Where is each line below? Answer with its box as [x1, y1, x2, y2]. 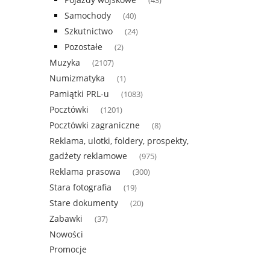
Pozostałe [64, 41, 102, 53]
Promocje [49, 243, 87, 256]
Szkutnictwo [64, 25, 113, 37]
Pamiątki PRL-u [49, 88, 109, 100]
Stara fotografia [49, 181, 111, 193]
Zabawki [49, 213, 83, 225]
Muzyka [49, 57, 80, 69]
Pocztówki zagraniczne [49, 119, 140, 131]
